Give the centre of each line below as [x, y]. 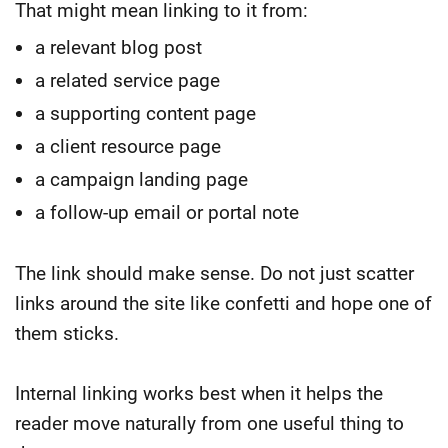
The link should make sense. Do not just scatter [214, 273]
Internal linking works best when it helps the [199, 393]
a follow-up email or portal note [167, 212]
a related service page [127, 80]
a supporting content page [145, 113]
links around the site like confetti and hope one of [223, 303]
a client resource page [128, 146]
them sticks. [67, 333]
